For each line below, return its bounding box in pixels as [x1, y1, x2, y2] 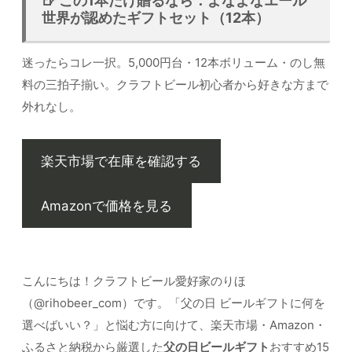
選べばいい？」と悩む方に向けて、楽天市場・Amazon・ [22, 317, 326, 332]
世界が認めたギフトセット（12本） [42, 9, 269, 27]
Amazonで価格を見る [41, 197, 173, 214]
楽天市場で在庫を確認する [41, 153, 202, 170]
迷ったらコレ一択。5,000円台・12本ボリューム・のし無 [22, 54, 325, 70]
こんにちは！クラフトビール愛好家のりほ [22, 273, 246, 288]
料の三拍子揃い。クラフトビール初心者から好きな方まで [22, 76, 328, 92]
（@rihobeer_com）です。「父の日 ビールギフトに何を [22, 295, 325, 310]
